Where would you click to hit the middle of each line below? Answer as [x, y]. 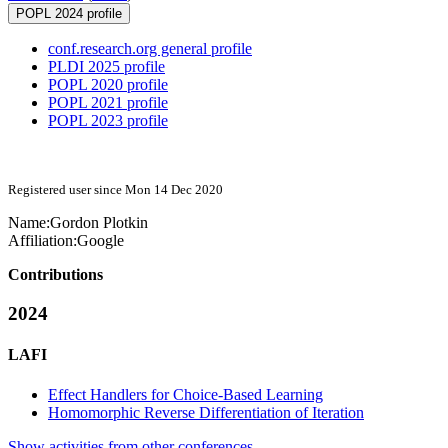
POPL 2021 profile [108, 103]
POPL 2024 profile [69, 14]
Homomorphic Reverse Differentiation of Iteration [206, 412]
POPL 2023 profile [108, 121]
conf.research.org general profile [150, 49]
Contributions [55, 275]
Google [100, 241]
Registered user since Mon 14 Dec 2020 [115, 190]
